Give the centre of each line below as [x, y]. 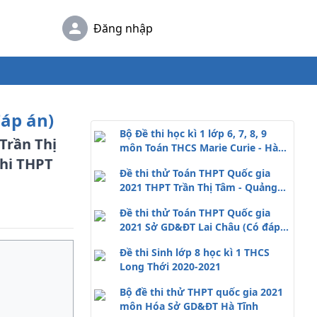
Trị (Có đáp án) [155, 201]
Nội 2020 [141, 162]
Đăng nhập [123, 28]
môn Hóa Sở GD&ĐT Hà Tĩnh [189, 306]
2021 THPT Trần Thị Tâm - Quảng [198, 187]
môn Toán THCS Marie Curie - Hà [199, 148]
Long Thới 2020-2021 [170, 266]
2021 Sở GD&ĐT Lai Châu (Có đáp [200, 227]
